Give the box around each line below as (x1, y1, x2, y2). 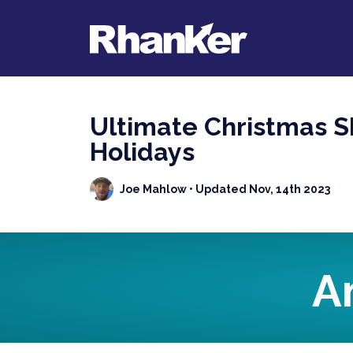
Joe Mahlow (120, 182, 187, 195)
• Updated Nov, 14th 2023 (187, 182, 330, 195)
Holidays (90, 137, 195, 167)
